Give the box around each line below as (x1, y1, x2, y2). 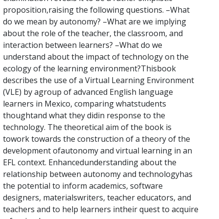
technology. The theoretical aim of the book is (3, 121, 172, 132)
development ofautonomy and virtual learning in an (3, 145, 192, 156)
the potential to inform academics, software (3, 180, 163, 191)
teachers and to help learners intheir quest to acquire (3, 203, 198, 215)
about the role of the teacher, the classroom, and (3, 27, 183, 39)
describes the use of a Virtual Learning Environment (3, 74, 194, 86)
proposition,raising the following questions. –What (3, 4, 190, 15)
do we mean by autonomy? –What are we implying (3, 16, 186, 27)
